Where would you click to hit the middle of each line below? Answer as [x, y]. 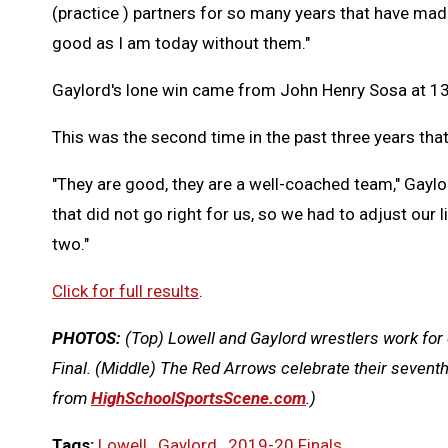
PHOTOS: [88, 337]
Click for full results [125, 290]
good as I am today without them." [181, 42]
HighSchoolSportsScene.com [198, 397]
